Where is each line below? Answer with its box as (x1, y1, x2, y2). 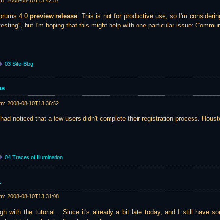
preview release (29, 12, 78, 20)
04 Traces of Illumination (5, 154, 63, 160)
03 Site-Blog (5, 60, 33, 67)
